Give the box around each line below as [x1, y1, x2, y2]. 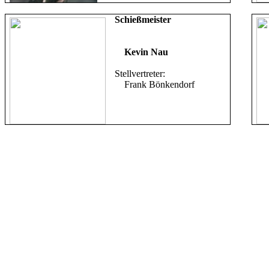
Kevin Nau [124, 46, 169, 57]
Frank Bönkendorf [115, 79, 195, 89]
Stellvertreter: [115, 68, 166, 79]
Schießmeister [115, 14, 172, 25]
